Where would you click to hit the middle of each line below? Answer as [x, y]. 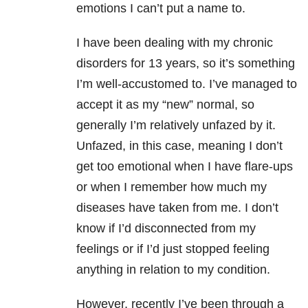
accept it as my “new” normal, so [165, 105]
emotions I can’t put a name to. [161, 9]
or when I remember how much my [172, 187]
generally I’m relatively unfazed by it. [176, 125]
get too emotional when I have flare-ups [185, 167]
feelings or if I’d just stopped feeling [173, 249]
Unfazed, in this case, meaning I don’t [179, 146]
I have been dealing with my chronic [175, 43]
